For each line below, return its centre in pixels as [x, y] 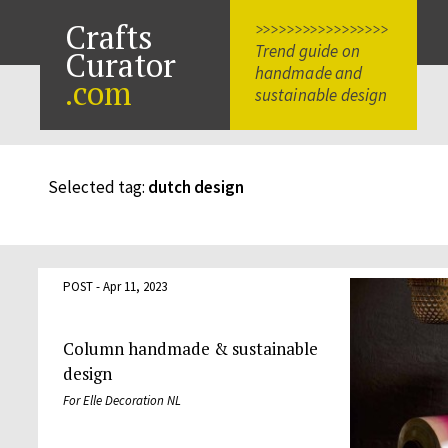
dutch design [195, 187]
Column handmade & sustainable [190, 348]
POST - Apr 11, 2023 [114, 286]
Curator [120, 65]
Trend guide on [307, 51]
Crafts [108, 37]
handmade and [308, 73]
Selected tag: [97, 187]
